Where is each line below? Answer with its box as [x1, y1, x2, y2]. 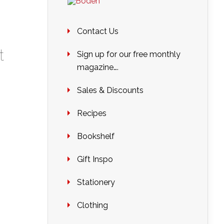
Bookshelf [77, 131, 114, 141]
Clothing [77, 200, 108, 210]
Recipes [77, 108, 106, 118]
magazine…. [77, 62, 118, 72]
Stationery [77, 177, 115, 187]
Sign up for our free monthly [77, 49, 180, 59]
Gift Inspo [77, 154, 113, 164]
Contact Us [77, 26, 118, 36]
